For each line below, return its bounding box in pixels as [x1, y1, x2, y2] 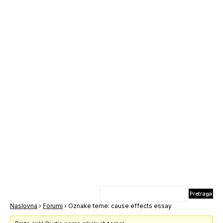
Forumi [43, 202, 63, 210]
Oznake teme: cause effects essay [68, 202, 172, 210]
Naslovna [10, 202, 37, 210]
